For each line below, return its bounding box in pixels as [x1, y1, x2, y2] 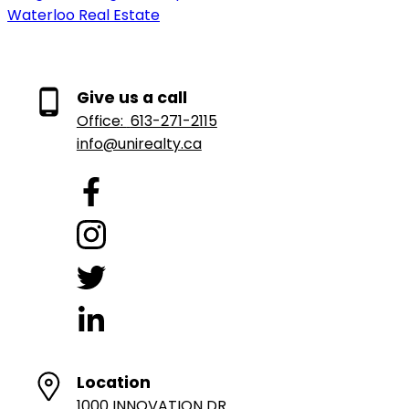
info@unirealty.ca [76, 132, 202, 154]
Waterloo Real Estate [7, 4, 160, 26]
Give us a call [76, 86, 187, 109]
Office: [76, 110, 127, 131]
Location [76, 371, 151, 393]
